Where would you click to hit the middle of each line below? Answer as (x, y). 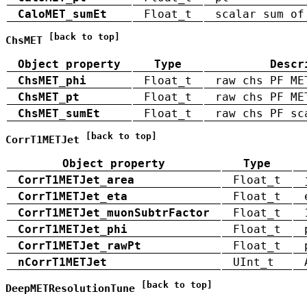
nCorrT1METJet (62, 262)
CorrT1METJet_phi (73, 229)
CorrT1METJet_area (76, 180)
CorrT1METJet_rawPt (79, 245)
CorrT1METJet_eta (73, 196)
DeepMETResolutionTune (70, 289)
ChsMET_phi (52, 80)
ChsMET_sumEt (59, 113)
